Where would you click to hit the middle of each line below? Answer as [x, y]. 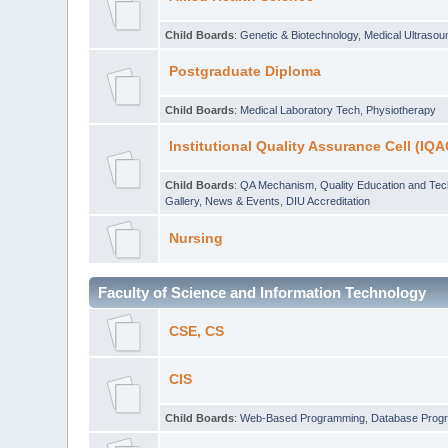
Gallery [182, 200]
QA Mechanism [277, 184]
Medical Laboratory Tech [300, 109]
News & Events [243, 200]
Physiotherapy [401, 109]
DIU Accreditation [328, 200]
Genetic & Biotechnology [299, 34]
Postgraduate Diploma [244, 71]
